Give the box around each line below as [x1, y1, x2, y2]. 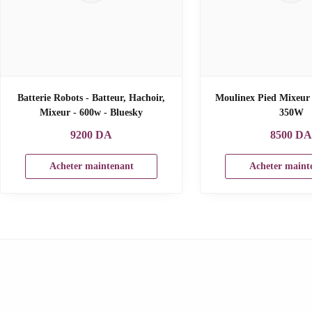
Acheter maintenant [49, 160, 134, 171]
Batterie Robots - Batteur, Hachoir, [17, 92, 166, 103]
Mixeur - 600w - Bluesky [40, 107, 143, 118]
